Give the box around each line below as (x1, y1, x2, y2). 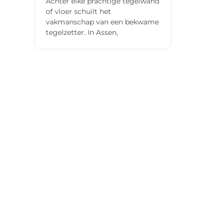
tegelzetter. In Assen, (46, 28, 118, 37)
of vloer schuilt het (46, 7, 111, 16)
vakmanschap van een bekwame (46, 17, 159, 27)
